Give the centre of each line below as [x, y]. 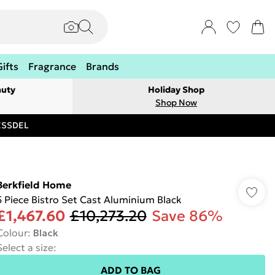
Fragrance [52, 66]
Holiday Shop [176, 90]
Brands [103, 66]
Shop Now [176, 103]
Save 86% [187, 216]
